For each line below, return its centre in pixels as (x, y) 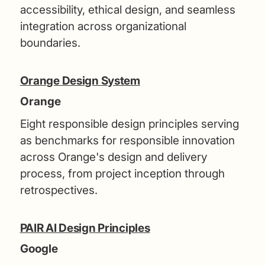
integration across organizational (103, 26)
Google (39, 249)
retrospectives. (59, 190)
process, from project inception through (122, 173)
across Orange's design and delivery (113, 157)
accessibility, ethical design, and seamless (127, 9)
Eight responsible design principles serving (129, 124)
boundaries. (50, 43)
